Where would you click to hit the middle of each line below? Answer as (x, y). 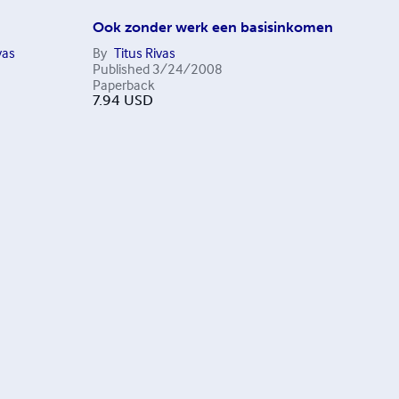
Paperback (123, 85)
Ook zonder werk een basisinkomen (212, 27)
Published (121, 69)
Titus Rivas (144, 53)
